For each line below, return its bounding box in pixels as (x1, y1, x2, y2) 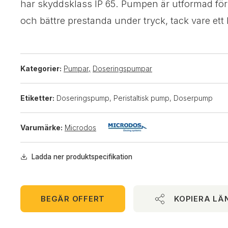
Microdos (65, 123, 96, 132)
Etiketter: (20, 94, 54, 102)
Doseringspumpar (93, 64, 152, 73)
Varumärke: (20, 123, 63, 132)
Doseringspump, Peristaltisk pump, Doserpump (56, 94, 213, 102)
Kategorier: (20, 64, 62, 73)
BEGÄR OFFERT (41, 194, 105, 204)
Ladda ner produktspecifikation (31, 153, 132, 161)
